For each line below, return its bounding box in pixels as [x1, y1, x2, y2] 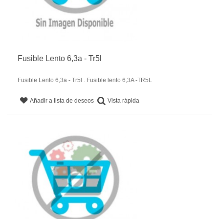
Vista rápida [108, 97, 140, 104]
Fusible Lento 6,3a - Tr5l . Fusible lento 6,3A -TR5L [18, 76, 152, 84]
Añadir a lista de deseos [30, 97, 94, 105]
